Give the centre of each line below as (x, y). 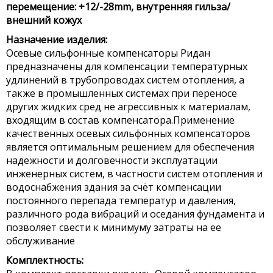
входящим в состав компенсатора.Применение (120, 120)
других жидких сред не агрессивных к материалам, (128, 107)
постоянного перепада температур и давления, (121, 200)
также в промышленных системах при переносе (122, 93)
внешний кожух (44, 20)
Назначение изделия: (57, 40)
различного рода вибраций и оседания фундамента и (135, 214)
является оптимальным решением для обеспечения (130, 147)
